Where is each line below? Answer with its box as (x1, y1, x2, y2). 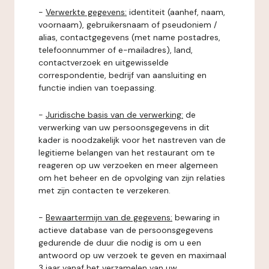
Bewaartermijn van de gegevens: (46, 212, 172, 223)
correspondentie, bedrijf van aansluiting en (38, 70, 207, 80)
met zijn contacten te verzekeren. (38, 185, 171, 196)
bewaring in (172, 212, 220, 223)
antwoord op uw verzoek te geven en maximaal (38, 250, 226, 261)
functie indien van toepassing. (38, 82, 156, 93)
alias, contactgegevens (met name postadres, (38, 32, 220, 43)
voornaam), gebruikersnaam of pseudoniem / (38, 19, 217, 30)
